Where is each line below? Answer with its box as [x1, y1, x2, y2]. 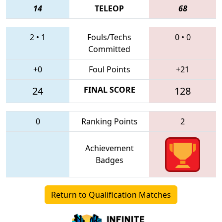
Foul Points [88, 63, 130, 75]
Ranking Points [81, 115, 138, 127]
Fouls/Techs [87, 31, 131, 43]
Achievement [85, 142, 134, 154]
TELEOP [95, 2, 124, 14]
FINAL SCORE [83, 84, 135, 95]
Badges [95, 154, 123, 166]
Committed [88, 43, 130, 55]
